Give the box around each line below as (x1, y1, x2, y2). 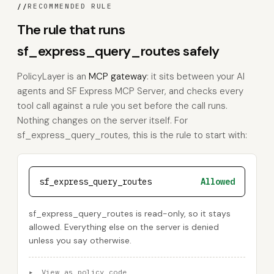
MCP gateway (89, 70, 147, 83)
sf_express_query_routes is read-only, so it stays (29, 208, 231, 219)
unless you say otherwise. (29, 235, 131, 246)
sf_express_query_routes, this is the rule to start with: (17, 129, 247, 141)
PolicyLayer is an (17, 70, 89, 83)
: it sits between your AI (147, 70, 245, 83)
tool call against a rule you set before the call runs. (17, 100, 228, 112)
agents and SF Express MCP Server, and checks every (17, 85, 243, 97)
